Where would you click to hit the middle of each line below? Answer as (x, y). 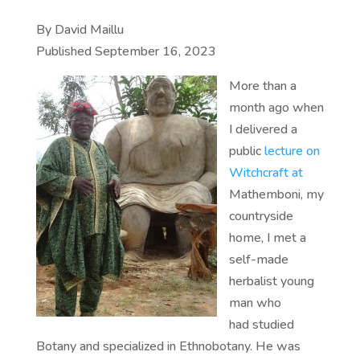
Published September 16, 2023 (126, 52)
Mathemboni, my (276, 195)
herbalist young (271, 282)
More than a (262, 86)
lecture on (290, 151)
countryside (261, 217)
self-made (258, 260)
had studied (261, 325)
